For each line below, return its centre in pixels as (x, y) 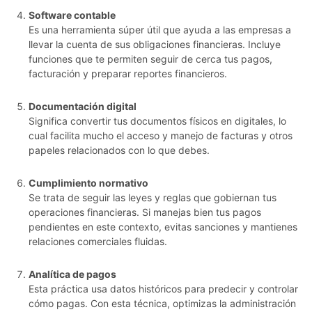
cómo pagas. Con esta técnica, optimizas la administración (162, 304)
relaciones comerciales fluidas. (98, 242)
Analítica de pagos (72, 274)
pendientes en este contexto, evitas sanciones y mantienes (163, 227)
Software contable (72, 15)
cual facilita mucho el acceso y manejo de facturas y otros (161, 136)
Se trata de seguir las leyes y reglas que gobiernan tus (153, 198)
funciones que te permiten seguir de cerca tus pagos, (150, 59)
